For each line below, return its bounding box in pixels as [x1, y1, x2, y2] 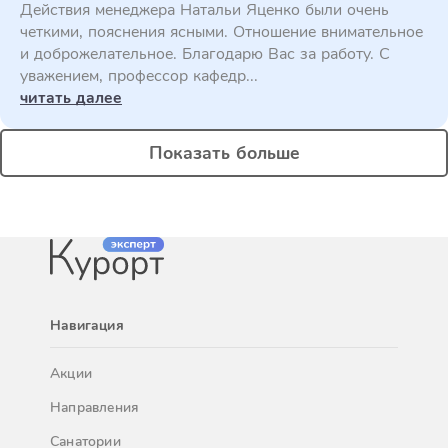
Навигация [50, 316, 124, 335]
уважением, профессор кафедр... [20, 65, 258, 87]
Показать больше [148, 141, 300, 165]
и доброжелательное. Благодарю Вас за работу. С [20, 43, 390, 65]
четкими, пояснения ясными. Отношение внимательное [20, 21, 423, 43]
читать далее [20, 87, 122, 109]
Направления [50, 398, 139, 417]
